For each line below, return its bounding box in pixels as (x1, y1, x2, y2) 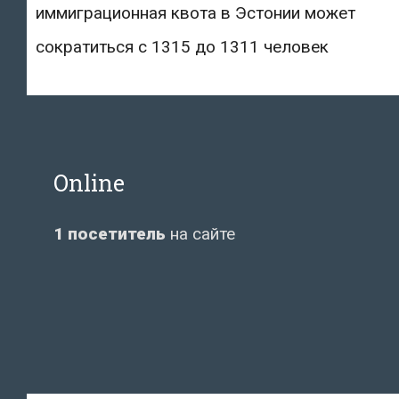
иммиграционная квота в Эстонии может (36, 2, 355, 23)
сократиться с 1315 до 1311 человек (36, 36, 329, 57)
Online (53, 167, 125, 198)
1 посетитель (53, 223, 166, 244)
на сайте (166, 223, 235, 244)
